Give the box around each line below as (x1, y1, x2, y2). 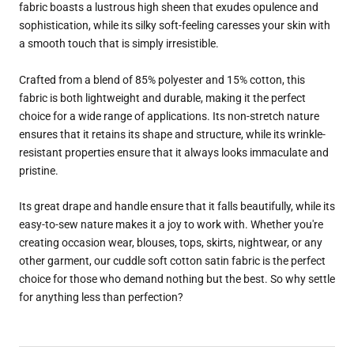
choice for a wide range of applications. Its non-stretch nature (19, 109, 319, 122)
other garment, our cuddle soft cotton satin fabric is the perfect (19, 254, 326, 267)
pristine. (19, 164, 58, 177)
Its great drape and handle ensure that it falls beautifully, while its (19, 199, 335, 213)
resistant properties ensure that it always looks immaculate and (19, 145, 329, 159)
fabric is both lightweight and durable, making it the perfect (19, 91, 306, 104)
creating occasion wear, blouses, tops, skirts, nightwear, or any (19, 235, 322, 249)
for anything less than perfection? (19, 290, 183, 303)
